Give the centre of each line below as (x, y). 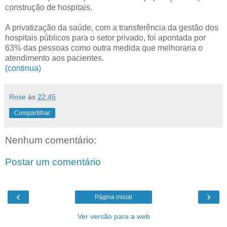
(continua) (23, 68)
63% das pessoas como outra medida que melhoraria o (104, 48)
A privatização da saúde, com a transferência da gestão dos (112, 27)
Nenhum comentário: (51, 140)
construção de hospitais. (49, 7)
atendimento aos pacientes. (54, 58)
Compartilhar (32, 113)
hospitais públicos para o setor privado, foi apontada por (105, 37)
